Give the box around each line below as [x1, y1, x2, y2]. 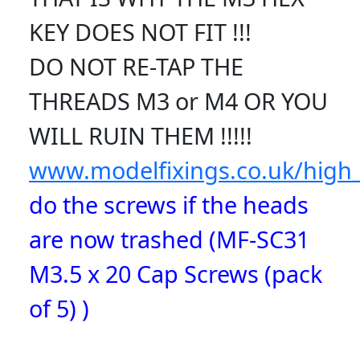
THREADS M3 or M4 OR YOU [29, 85, 328, 117]
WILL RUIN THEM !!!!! [29, 120, 252, 152]
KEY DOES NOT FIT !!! [29, 16, 252, 48]
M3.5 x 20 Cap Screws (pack [29, 258, 322, 290]
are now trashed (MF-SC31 [29, 223, 309, 256]
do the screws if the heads [29, 189, 309, 221]
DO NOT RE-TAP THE [29, 51, 243, 83]
